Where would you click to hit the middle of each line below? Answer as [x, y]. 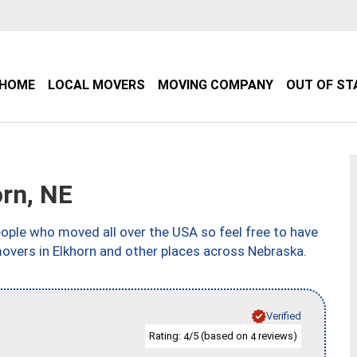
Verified [284, 316]
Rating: [166, 335]
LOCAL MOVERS [96, 85]
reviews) [277, 335]
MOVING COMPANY [216, 85]
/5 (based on [220, 335]
